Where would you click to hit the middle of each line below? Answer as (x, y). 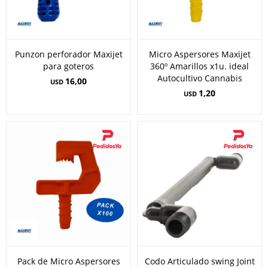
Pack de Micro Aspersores (68, 261)
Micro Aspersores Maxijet (200, 54)
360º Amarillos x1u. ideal (200, 66)
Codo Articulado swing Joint (200, 261)
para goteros (68, 66)
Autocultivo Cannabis (200, 78)
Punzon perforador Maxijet (68, 54)
